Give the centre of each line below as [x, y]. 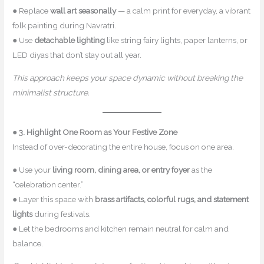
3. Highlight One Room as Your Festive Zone [98, 132]
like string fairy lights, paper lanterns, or [176, 40]
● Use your [33, 169]
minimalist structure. [51, 92]
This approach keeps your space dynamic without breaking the [128, 77]
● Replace [32, 11]
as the [201, 169]
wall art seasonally [83, 11]
